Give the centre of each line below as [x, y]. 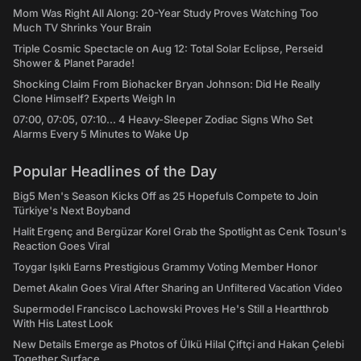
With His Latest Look [63, 324]
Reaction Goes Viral [61, 246]
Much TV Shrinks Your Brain [82, 28]
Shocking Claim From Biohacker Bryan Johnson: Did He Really [166, 84]
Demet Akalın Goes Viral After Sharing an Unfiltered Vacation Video [178, 288]
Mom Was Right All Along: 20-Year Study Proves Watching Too [166, 13]
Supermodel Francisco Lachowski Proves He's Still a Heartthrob [171, 309]
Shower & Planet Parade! [74, 63]
